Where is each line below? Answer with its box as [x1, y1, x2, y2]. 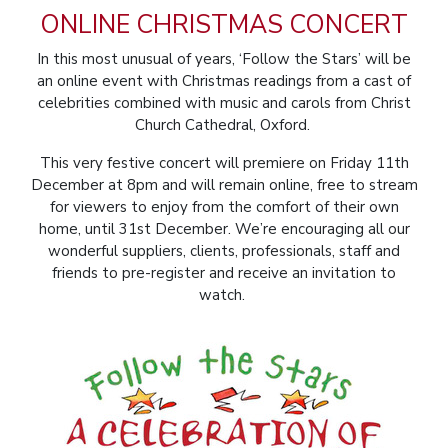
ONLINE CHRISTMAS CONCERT [40, 8, 408, 42]
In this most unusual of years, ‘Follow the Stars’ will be [37, 49, 411, 69]
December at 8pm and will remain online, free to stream [30, 175, 418, 195]
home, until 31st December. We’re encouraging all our [38, 219, 410, 239]
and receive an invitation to [205, 263, 396, 283]
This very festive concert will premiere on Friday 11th [39, 153, 409, 173]
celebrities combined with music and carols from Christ [37, 93, 411, 113]
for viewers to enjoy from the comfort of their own [49, 197, 399, 217]
